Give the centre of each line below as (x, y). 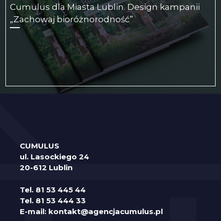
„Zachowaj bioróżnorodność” (72, 19)
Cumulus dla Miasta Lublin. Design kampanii (105, 7)
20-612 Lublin (46, 168)
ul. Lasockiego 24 (55, 157)
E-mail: (34, 211)
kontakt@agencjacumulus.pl (106, 211)
